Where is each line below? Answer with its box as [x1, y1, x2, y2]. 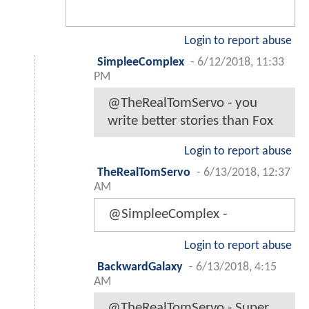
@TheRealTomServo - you [108, 95, 257, 110]
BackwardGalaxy [97, 261, 183, 273]
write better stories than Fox [108, 113, 273, 128]
